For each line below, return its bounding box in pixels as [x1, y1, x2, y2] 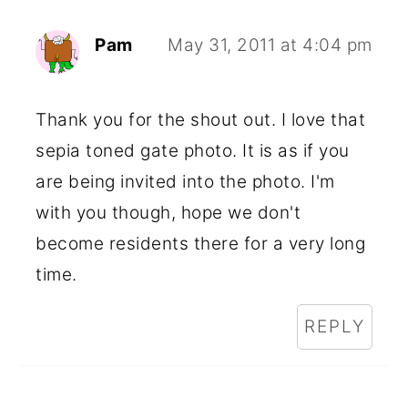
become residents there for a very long [36, 232, 366, 254]
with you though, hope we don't [36, 201, 301, 223]
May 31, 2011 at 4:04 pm [168, 34, 372, 56]
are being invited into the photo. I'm [36, 170, 335, 192]
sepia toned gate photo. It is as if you [36, 139, 350, 161]
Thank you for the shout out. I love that [36, 108, 366, 130]
